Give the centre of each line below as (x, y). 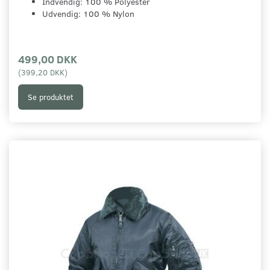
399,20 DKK (43, 72)
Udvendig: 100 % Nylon (88, 14)
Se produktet (51, 97)
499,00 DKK (48, 59)
